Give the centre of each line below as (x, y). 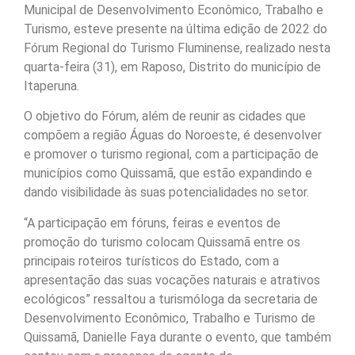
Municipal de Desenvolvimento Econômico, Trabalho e (174, 10)
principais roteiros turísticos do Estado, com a (151, 261)
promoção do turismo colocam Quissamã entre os (162, 242)
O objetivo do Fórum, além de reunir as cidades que (165, 116)
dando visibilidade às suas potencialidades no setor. (166, 193)
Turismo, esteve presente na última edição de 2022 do (176, 29)
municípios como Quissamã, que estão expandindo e (168, 174)
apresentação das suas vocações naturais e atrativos (172, 280)
